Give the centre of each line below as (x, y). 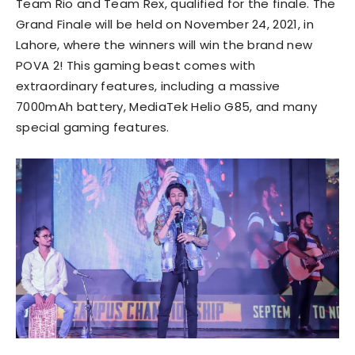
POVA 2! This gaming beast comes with (136, 65)
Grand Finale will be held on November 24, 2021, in (165, 24)
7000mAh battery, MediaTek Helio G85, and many (167, 106)
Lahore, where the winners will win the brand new (164, 44)
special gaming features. (93, 127)
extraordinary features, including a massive (148, 86)
